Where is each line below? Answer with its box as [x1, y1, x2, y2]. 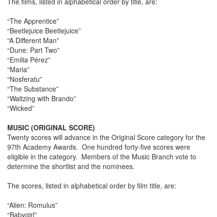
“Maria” [7, 64, 30, 75]
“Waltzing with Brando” [7, 93, 76, 104]
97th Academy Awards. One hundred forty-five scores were [7, 142, 190, 152]
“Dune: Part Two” [7, 45, 60, 55]
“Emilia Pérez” [7, 55, 50, 65]
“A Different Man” [7, 35, 59, 46]
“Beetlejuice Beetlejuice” [7, 26, 81, 36]
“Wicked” [7, 103, 34, 113]
